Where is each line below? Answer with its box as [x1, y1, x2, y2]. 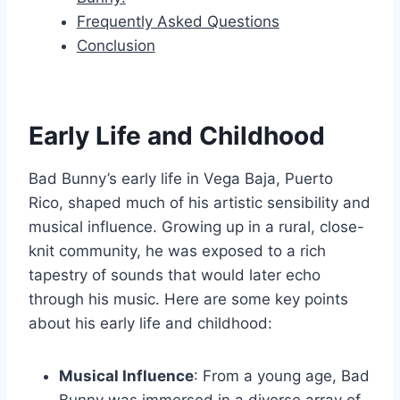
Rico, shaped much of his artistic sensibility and [29, 194, 371, 212]
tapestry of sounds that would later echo [29, 266, 321, 285]
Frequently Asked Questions [76, 12, 279, 31]
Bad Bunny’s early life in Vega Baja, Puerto [29, 170, 333, 188]
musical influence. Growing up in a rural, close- [29, 218, 364, 237]
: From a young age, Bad [194, 367, 370, 386]
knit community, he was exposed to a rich [29, 242, 326, 261]
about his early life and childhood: [29, 314, 272, 333]
